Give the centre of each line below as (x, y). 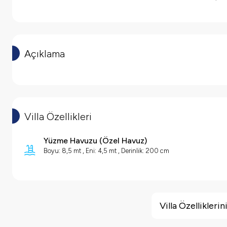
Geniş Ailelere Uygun (63, 203)
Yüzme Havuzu (70, 141)
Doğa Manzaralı (53, 217)
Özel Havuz (123, 141)
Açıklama (45, 54)
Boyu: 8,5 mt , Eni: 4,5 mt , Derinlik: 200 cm (106, 151)
